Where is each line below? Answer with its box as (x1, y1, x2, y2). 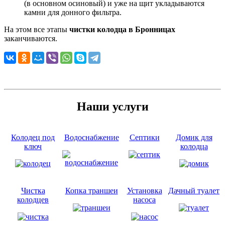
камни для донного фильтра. (24, 8, 122, 17)
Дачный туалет (168, 186, 219, 195)
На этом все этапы (4, 25, 69, 34)
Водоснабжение (64, 133, 119, 142)
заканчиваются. (4, 34, 57, 43)
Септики (129, 133, 160, 142)
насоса (133, 195, 156, 204)
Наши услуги (76, 99, 149, 113)
